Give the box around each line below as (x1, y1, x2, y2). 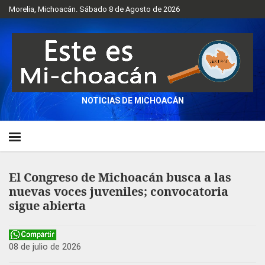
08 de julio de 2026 (9, 241, 81, 252)
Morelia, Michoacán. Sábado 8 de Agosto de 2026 (9, 5, 180, 14)
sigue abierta (9, 198, 86, 214)
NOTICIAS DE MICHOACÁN (81, 96, 184, 105)
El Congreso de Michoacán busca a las (9, 169, 231, 185)
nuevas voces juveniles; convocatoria (9, 183, 228, 199)
